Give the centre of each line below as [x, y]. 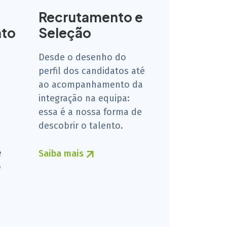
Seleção [65, 33]
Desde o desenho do [82, 57]
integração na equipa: [84, 98]
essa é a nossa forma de [90, 112]
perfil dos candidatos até [92, 71]
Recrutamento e [91, 17]
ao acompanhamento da [91, 85]
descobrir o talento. [81, 126]
